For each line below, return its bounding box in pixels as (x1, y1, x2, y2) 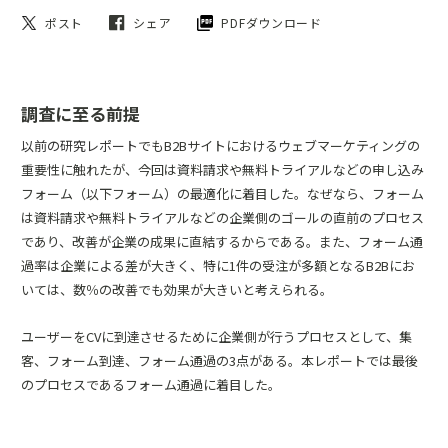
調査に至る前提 (21, 101, 140, 126)
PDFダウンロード (221, 14, 322, 31)
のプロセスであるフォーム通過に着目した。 (21, 375, 281, 394)
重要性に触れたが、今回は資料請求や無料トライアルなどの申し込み (21, 160, 424, 179)
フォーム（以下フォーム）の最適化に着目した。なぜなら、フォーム (21, 184, 424, 203)
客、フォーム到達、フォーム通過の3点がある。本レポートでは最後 (21, 351, 418, 370)
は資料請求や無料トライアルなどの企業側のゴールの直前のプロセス (21, 208, 424, 227)
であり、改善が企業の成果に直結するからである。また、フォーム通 (21, 232, 423, 251)
